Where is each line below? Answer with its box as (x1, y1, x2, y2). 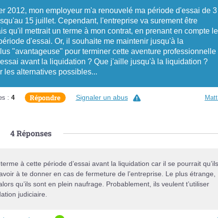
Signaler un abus (75, 93, 128, 101)
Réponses (15, 128, 52, 138)
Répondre (30, 92, 60, 102)
